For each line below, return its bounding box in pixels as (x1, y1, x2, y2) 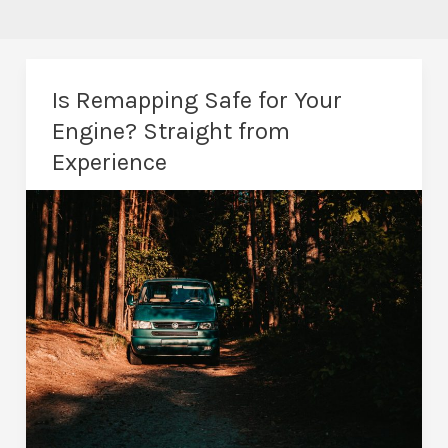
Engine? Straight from (51, 116, 290, 145)
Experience (51, 147, 167, 176)
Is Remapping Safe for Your (51, 85, 342, 114)
